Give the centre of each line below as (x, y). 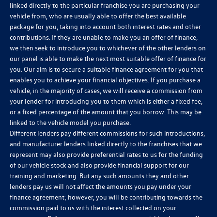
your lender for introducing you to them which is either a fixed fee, (106, 101)
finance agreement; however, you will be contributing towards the (106, 197)
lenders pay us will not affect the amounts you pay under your (101, 186)
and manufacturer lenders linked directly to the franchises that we (106, 144)
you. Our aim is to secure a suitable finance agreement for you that (106, 69)
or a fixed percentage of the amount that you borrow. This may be (106, 112)
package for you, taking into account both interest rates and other (105, 27)
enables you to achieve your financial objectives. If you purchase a (105, 80)
